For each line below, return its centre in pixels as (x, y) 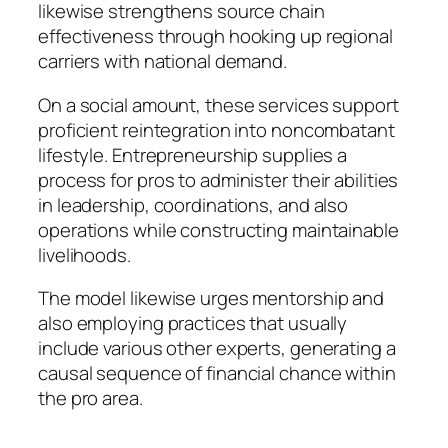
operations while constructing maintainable (218, 229)
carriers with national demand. (162, 61)
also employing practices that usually (193, 323)
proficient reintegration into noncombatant (216, 129)
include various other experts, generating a (217, 348)
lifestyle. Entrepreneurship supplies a (193, 154)
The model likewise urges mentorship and (211, 298)
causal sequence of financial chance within (217, 373)
